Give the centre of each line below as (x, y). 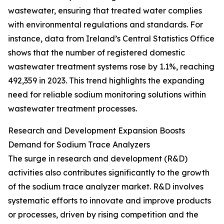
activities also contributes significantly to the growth (109, 173)
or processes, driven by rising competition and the (103, 215)
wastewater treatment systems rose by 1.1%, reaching (111, 67)
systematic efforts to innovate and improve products (109, 201)
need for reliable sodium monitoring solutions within (107, 95)
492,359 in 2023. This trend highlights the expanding (106, 81)
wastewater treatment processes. (72, 109)
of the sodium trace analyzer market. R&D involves (106, 187)
